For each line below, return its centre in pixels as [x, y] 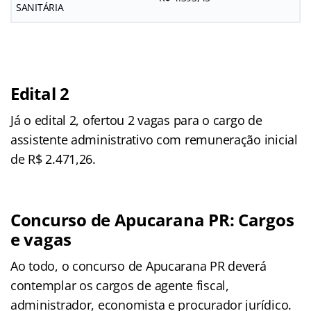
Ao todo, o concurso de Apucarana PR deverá [138, 266]
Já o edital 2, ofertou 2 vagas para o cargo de [136, 120]
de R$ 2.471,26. [53, 159]
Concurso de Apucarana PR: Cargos [152, 219]
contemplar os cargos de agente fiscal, [120, 285]
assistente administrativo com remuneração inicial [154, 139]
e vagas [41, 239]
